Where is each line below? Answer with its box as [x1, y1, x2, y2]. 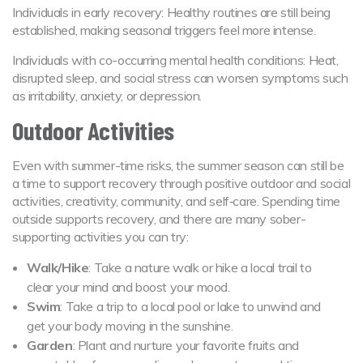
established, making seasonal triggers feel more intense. [12, 21, 319, 38]
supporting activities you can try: [12, 228, 189, 245]
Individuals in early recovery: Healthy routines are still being [12, 3, 331, 20]
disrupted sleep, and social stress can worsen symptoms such [12, 69, 348, 86]
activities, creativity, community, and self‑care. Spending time [12, 192, 340, 209]
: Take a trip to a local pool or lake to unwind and [60, 297, 322, 314]
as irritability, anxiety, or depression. [12, 87, 203, 104]
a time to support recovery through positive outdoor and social [12, 174, 351, 191]
